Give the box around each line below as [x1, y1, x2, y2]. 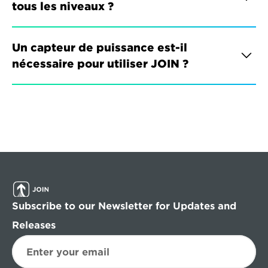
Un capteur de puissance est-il [12, 41, 187, 54]
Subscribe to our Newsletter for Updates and [12, 200, 236, 212]
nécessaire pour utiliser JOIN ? [12, 57, 188, 70]
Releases [12, 220, 56, 231]
